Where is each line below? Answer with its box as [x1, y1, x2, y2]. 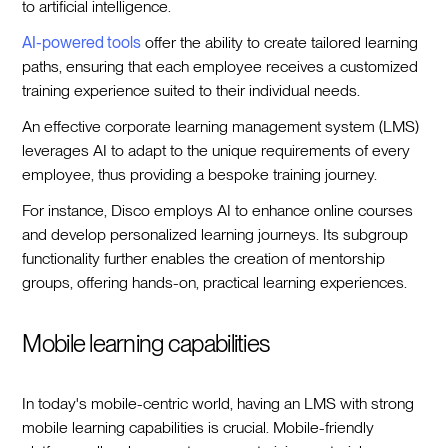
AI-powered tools [22, 32, 142, 52]
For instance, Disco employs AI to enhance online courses [22, 200, 414, 220]
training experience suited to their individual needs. [22, 80, 361, 100]
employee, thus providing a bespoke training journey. [22, 164, 378, 184]
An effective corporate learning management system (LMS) [22, 116, 420, 136]
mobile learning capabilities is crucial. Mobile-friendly [22, 417, 375, 437]
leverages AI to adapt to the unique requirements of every [22, 140, 411, 160]
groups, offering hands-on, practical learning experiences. [22, 272, 408, 292]
